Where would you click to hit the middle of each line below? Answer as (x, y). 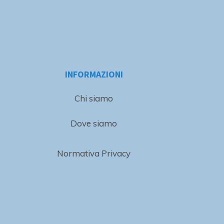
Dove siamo (94, 123)
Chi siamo (94, 98)
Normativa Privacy (94, 153)
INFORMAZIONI (94, 74)
